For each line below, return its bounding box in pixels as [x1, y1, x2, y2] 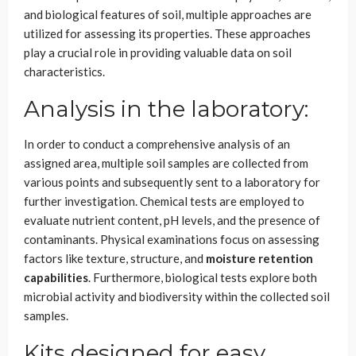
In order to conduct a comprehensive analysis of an [24, 136, 290, 151]
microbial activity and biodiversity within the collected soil [24, 288, 330, 304]
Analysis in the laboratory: [24, 95, 308, 122]
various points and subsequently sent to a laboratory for [24, 174, 320, 189]
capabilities [24, 269, 88, 284]
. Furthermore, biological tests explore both [88, 269, 317, 284]
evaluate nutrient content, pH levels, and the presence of [24, 212, 320, 227]
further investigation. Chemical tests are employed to [24, 193, 304, 208]
